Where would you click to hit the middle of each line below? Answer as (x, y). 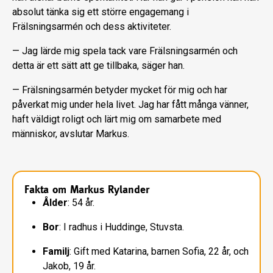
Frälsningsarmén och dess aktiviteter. (92, 27)
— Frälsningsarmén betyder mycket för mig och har (120, 90)
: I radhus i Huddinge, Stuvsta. (122, 227)
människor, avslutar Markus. (71, 134)
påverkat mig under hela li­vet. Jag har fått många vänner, (130, 105)
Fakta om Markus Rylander (87, 190)
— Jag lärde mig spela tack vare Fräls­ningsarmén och (125, 51)
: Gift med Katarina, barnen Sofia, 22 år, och (159, 252)
